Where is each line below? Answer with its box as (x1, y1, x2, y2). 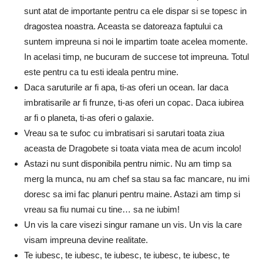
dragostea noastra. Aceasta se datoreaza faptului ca (24, 21, 222, 31)
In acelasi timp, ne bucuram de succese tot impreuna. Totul (24, 51, 249, 62)
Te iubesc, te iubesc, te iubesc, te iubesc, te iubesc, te (24, 249, 230, 260)
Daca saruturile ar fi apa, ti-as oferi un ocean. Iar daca (24, 82, 228, 92)
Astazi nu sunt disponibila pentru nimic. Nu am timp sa (24, 158, 231, 168)
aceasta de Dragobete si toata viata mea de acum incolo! (24, 143, 241, 153)
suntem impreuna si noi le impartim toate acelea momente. (24, 36, 248, 46)
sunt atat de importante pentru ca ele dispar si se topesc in (24, 5, 247, 16)
